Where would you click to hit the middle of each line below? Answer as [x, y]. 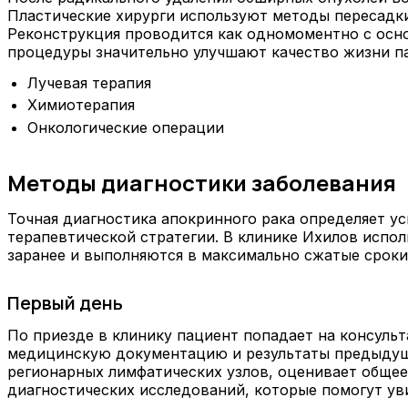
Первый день [65, 302]
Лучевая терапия [90, 82]
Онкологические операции [126, 128]
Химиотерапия [82, 105]
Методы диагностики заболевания [202, 183]
